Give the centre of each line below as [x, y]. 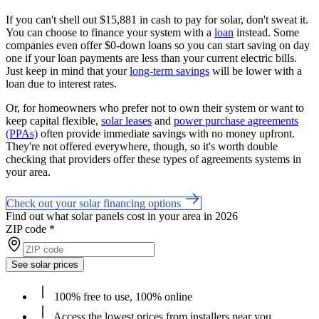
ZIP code [26, 229]
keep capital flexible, [53, 120]
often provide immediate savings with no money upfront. [166, 133]
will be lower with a [256, 70]
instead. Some [266, 32]
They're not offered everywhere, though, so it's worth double [142, 146]
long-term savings [169, 70]
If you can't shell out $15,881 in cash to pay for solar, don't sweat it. [157, 19]
